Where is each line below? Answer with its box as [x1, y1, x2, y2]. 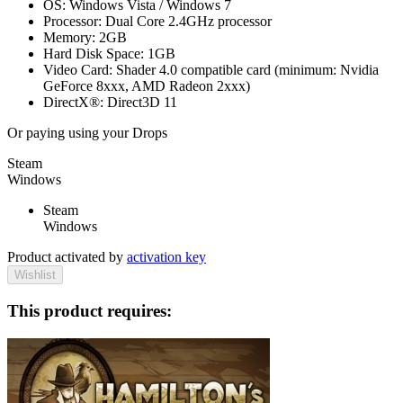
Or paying [7, 125, 68, 141]
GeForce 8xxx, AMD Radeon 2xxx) [43, 78, 250, 94]
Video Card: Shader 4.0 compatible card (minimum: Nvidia [43, 62, 379, 78]
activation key [127, 249, 206, 265]
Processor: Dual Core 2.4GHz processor [43, 13, 272, 30]
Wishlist [14, 268, 56, 282]
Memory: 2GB [43, 30, 127, 46]
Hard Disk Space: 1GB [43, 46, 175, 62]
